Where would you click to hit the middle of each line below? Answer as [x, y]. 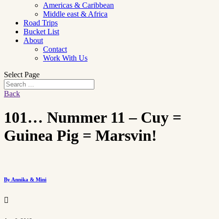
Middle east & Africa [75, 14]
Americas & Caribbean [78, 5]
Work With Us [65, 58]
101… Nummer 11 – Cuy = [93, 118]
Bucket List [41, 32]
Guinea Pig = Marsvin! [80, 136]
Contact [55, 49]
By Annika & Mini [25, 179]
